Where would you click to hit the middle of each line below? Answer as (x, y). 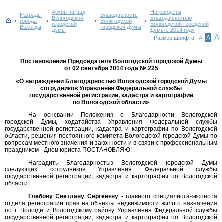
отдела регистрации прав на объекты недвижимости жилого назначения (111, 203)
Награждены (166, 12)
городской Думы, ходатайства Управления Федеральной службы (111, 122)
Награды (31, 15)
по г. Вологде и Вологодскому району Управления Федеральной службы (111, 210)
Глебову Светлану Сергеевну (73, 196)
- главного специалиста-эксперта (168, 196)
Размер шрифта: (175, 38)
